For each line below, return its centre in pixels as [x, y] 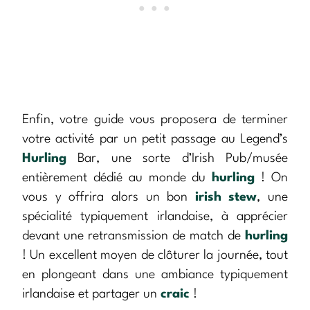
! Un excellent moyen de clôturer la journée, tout [155, 256]
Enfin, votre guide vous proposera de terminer [155, 120]
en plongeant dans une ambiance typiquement [155, 275]
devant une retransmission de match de [134, 236]
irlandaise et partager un [91, 294]
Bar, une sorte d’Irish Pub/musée [177, 159]
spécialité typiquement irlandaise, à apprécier [155, 217]
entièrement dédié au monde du [117, 178]
